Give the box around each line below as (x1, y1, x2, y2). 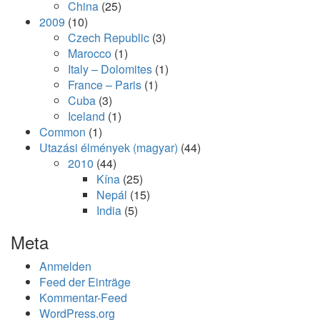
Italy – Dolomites (68, 61, 152, 77)
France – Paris (68, 76, 141, 93)
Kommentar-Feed (39, 289, 127, 306)
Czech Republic (68, 29, 149, 46)
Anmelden (39, 258, 91, 274)
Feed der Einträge (39, 274, 131, 290)
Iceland (68, 108, 105, 124)
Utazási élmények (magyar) (39, 139, 178, 156)
